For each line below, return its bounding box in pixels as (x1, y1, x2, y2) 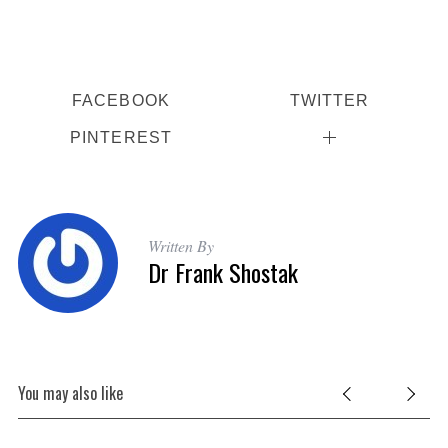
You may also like (17, 381, 123, 406)
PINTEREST (69, 128, 173, 147)
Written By (147, 235, 214, 257)
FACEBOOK (71, 91, 170, 110)
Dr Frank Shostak (147, 254, 298, 291)
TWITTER (289, 91, 370, 110)
